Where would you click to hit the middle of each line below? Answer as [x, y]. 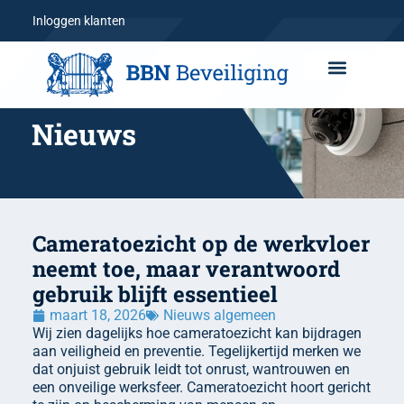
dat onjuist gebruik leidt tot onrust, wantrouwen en [191, 369]
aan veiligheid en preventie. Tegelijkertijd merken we [197, 351]
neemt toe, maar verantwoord [186, 269]
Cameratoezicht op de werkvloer [201, 243]
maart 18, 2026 [98, 315]
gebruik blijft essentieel [155, 294]
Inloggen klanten [79, 21]
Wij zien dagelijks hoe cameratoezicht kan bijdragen [197, 333]
